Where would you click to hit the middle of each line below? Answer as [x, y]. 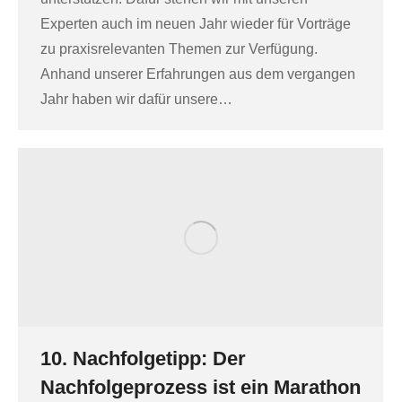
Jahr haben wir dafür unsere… [136, 99]
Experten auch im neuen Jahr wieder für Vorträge [196, 23]
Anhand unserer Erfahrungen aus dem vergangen [198, 74]
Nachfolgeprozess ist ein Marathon [201, 387]
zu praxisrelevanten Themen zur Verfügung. [179, 48]
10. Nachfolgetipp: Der [143, 358]
